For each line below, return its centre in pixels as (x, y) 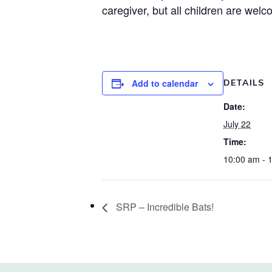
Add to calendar (165, 83)
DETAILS (244, 83)
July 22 (237, 124)
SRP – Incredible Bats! (164, 206)
